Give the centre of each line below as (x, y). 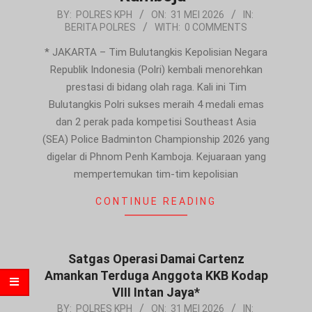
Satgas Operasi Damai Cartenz (156, 258)
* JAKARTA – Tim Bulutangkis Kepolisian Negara (156, 52)
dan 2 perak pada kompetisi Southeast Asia (156, 122)
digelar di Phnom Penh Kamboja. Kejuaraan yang (156, 156)
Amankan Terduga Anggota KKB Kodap (156, 275)
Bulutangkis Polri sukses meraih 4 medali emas (156, 104)
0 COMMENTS (216, 27)
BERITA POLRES (100, 27)
